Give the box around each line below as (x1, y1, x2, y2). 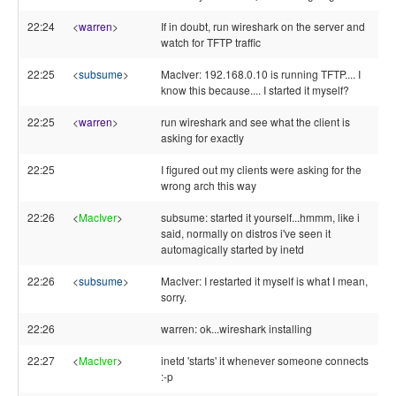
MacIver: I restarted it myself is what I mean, (161, 273, 368, 288)
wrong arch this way (161, 178, 256, 193)
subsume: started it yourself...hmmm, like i (161, 209, 360, 225)
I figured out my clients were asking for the (161, 162, 362, 177)
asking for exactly (161, 130, 244, 145)
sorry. (161, 289, 187, 304)
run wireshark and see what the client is (161, 114, 350, 129)
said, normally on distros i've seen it (161, 225, 331, 240)
